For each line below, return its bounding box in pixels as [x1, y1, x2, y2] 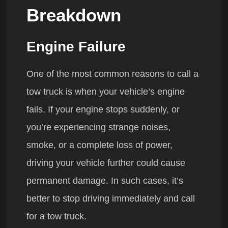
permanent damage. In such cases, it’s [26, 176, 183, 186]
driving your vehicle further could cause [26, 158, 185, 168]
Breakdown [26, 5, 121, 25]
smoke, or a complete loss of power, [26, 140, 173, 151]
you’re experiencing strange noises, [26, 122, 170, 133]
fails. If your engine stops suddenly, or [26, 104, 180, 115]
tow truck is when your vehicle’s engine [26, 87, 185, 97]
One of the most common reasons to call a [26, 69, 198, 79]
